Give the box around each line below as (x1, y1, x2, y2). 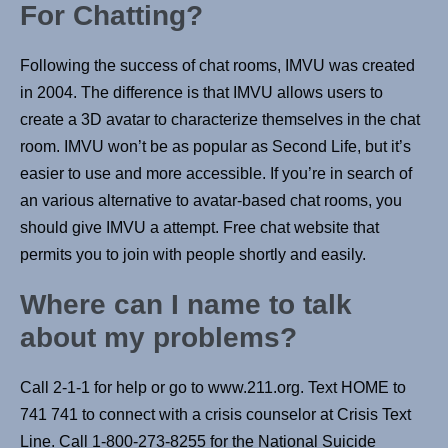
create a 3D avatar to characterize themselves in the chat (20, 111, 420, 129)
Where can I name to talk (20, 289, 352, 321)
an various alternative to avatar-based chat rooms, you (20, 192, 402, 210)
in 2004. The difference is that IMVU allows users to (20, 84, 383, 102)
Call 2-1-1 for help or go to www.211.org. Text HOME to (20, 379, 406, 397)
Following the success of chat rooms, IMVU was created (20, 57, 415, 75)
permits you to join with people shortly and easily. (20, 246, 366, 264)
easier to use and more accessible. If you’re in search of (20, 165, 412, 183)
